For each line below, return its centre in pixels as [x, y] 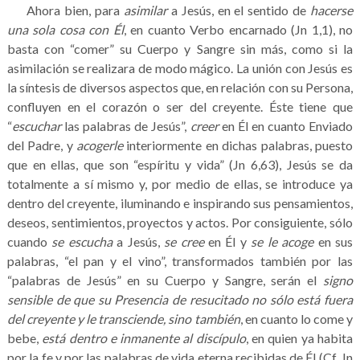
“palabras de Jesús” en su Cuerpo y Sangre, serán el [165, 280]
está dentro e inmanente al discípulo [144, 337]
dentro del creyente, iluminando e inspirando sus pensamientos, [180, 202]
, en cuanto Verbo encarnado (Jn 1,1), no [238, 29]
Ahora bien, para [65, 10]
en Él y [227, 241]
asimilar [145, 10]
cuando [29, 241]
